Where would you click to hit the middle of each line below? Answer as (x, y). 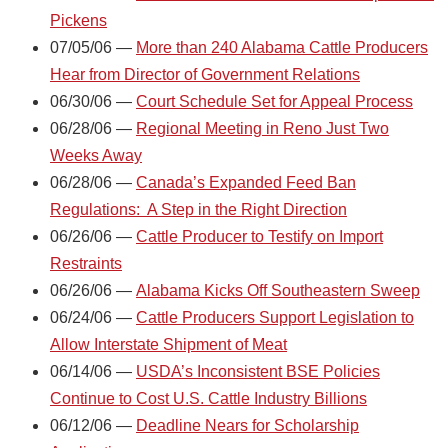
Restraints (86, 263)
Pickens (78, 20)
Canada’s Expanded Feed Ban (246, 182)
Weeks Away (96, 155)
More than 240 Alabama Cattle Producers (282, 47)
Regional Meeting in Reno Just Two (262, 128)
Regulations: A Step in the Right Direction (198, 209)
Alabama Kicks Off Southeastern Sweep (278, 290)
